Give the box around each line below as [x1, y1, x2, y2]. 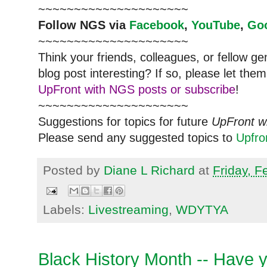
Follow [38, 18, 80, 32]
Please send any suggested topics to [38, 131, 236, 145]
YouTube [191, 18, 240, 32]
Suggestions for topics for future [38, 115, 212, 129]
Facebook [129, 18, 184, 32]
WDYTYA [176, 203, 228, 217]
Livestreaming [88, 203, 169, 217]
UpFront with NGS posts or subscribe [38, 83, 235, 97]
